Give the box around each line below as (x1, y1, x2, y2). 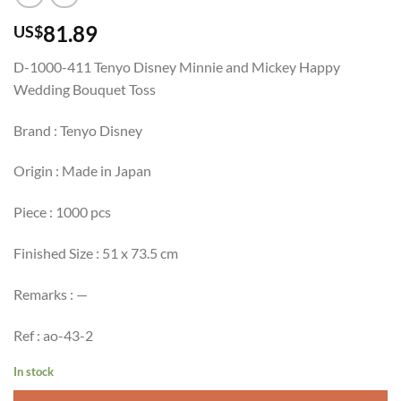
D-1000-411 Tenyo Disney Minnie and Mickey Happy (13, 57, 340, 75)
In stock (13, 364, 54, 380)
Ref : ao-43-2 (13, 326, 93, 344)
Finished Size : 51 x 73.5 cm (13, 243, 178, 261)
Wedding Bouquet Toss (13, 80, 156, 98)
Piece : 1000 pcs (13, 203, 111, 221)
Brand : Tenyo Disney (13, 121, 142, 139)
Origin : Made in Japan (13, 162, 151, 180)
